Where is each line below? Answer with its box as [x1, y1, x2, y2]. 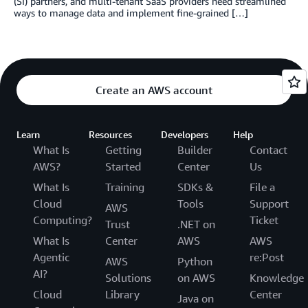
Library [105, 287, 140, 302]
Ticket [250, 213, 278, 228]
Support [250, 197, 289, 211]
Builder [177, 143, 212, 157]
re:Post [250, 250, 284, 265]
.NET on [177, 217, 215, 232]
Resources [89, 129, 132, 141]
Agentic [33, 250, 69, 265]
